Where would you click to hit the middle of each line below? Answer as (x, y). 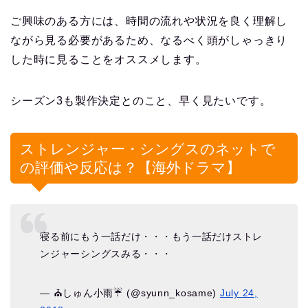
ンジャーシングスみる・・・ (106, 253)
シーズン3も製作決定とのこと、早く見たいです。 (141, 101)
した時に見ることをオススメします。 (109, 60)
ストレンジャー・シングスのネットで (148, 149)
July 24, (239, 293)
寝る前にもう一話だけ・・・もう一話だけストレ (152, 236)
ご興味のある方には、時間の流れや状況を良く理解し (149, 21)
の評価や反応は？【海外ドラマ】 (130, 168)
